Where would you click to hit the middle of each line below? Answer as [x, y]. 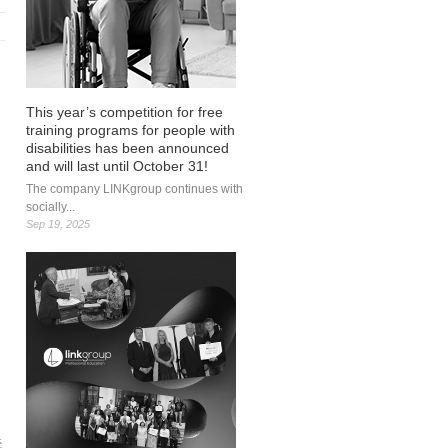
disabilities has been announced [127, 148]
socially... [50, 207]
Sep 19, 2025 [58, 224]
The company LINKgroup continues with [134, 189]
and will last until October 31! [117, 166]
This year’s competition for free [124, 112]
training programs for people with [130, 130]
